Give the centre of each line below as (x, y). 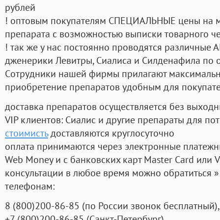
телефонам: (30, 186)
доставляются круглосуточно (111, 133)
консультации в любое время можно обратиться (110, 173)
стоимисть (27, 133)
